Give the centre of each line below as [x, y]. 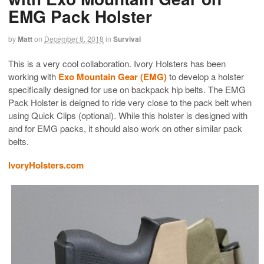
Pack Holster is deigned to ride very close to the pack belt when [130, 102]
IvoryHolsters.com [46, 165]
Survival [127, 39]
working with [33, 76]
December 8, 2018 [74, 38]
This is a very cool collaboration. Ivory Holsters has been [117, 63]
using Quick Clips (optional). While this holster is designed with [128, 115]
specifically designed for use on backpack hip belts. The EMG [127, 89]
